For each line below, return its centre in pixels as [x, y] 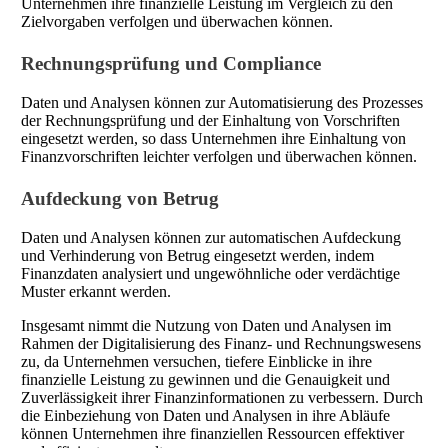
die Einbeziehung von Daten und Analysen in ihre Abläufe [205, 415]
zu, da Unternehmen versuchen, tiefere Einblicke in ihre [196, 361]
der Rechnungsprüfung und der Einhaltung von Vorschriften [210, 120]
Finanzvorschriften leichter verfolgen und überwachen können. [219, 156]
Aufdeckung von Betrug [120, 198]
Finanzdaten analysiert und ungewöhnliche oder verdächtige [210, 273]
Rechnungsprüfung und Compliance [171, 64]
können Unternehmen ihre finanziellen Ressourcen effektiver [212, 433]
